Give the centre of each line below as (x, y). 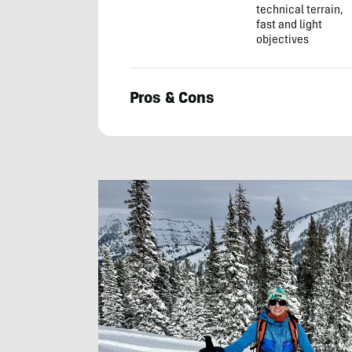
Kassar (119, 173)
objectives (283, 41)
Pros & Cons (172, 100)
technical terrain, (300, 11)
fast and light (290, 26)
